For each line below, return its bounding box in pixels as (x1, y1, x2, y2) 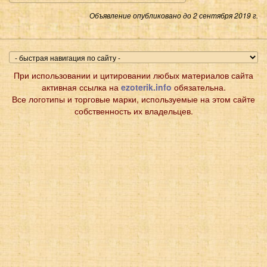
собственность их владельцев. (74, 104, 193, 117)
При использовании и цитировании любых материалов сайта (14, 69, 253, 81)
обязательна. (171, 80, 226, 93)
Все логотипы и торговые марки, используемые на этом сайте (12, 92, 255, 105)
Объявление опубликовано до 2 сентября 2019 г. (89, 10, 258, 20)
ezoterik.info (120, 80, 172, 93)
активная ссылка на (41, 80, 121, 93)
